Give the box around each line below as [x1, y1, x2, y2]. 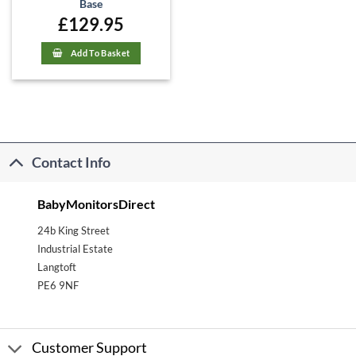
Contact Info [32, 153, 111, 171]
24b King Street [37, 224, 110, 238]
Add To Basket [70, 47, 130, 58]
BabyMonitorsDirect [37, 196, 155, 212]
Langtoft [37, 261, 76, 274]
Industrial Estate [37, 242, 113, 256]
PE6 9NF [37, 279, 79, 292]
